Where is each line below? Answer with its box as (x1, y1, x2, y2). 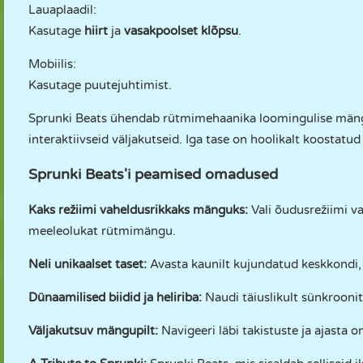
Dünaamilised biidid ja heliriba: (28, 290, 202, 305)
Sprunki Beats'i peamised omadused (28, 165, 278, 183)
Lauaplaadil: (28, 2, 96, 17)
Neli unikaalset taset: (28, 257, 147, 271)
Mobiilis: (28, 57, 76, 71)
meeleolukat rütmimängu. (28, 224, 176, 238)
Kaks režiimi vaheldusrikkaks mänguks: (28, 203, 248, 217)
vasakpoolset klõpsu (124, 23, 238, 38)
